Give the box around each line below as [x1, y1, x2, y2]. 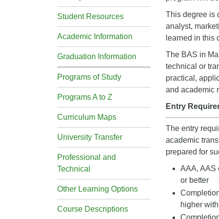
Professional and [57, 153, 116, 161]
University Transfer [57, 133, 122, 141]
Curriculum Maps [57, 113, 116, 121]
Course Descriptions [57, 205, 128, 213]
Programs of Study [57, 73, 121, 81]
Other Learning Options [57, 185, 138, 193]
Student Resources [57, 12, 124, 21]
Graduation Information [57, 52, 136, 61]
